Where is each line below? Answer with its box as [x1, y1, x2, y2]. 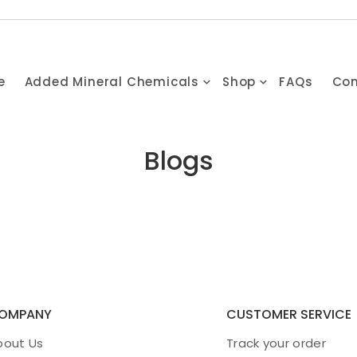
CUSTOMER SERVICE [226, 305, 351, 324]
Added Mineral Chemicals [24, 73, 200, 90]
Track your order [226, 335, 326, 351]
